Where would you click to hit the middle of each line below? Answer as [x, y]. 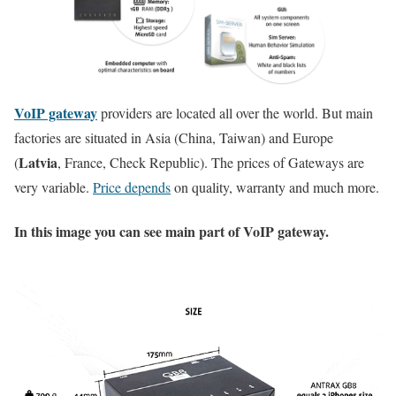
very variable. [53, 187]
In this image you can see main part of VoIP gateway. [171, 231]
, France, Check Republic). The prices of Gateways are [211, 163]
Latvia [38, 163]
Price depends [132, 187]
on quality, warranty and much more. [275, 187]
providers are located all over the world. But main [235, 113]
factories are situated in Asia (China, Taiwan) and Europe [174, 138]
